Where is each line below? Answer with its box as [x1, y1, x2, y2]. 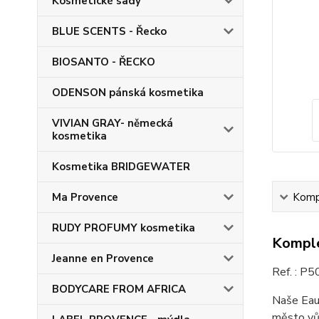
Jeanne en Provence [52, 251, 154, 266]
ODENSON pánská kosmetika [52, 85, 204, 100]
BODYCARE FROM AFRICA [52, 282, 186, 296]
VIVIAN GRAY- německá [52, 116, 173, 130]
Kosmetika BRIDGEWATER [52, 159, 190, 174]
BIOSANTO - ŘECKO [52, 55, 155, 69]
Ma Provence [52, 190, 118, 204]
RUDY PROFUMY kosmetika [52, 221, 195, 235]
